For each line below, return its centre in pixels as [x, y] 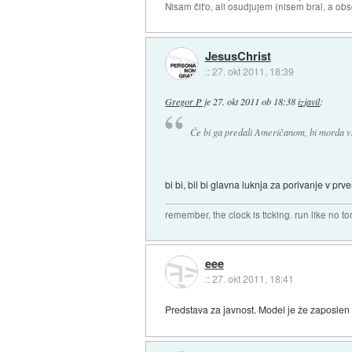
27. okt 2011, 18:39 [253, 71]
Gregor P [184, 101]
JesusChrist [238, 55]
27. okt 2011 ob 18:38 [255, 101]
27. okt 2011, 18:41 [253, 279]
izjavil [309, 101]
